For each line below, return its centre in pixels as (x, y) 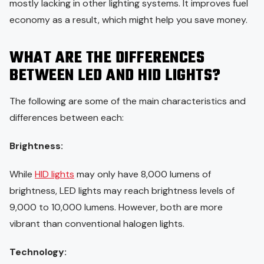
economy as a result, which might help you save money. (128, 20)
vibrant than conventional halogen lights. (97, 224)
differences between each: (67, 118)
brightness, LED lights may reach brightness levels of (122, 191)
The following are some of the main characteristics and (128, 101)
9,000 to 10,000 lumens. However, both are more (116, 207)
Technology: (38, 252)
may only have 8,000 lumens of (143, 174)
